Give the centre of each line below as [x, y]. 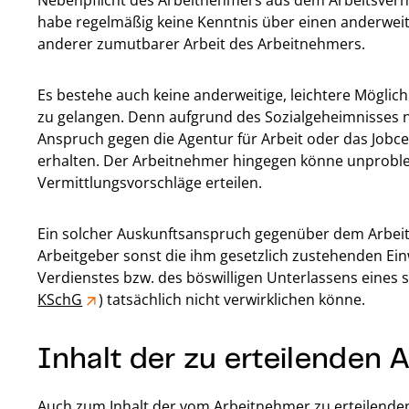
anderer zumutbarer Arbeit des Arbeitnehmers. [202, 44]
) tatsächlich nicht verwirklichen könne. [232, 299]
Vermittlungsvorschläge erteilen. [150, 183]
